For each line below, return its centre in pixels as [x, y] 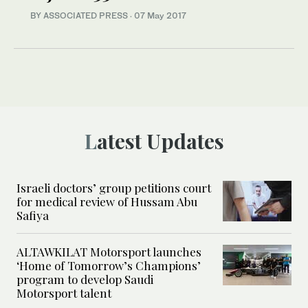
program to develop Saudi [85, 279]
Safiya [33, 215]
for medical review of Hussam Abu [107, 201]
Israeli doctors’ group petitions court [114, 187]
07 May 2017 [160, 15]
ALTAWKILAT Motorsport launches [109, 251]
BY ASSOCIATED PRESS [80, 15]
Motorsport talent [64, 293]
